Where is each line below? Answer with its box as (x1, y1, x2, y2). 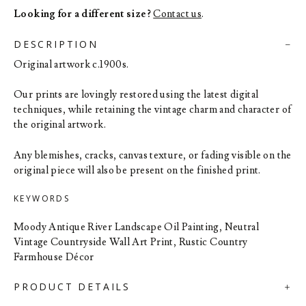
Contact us (153, 8, 201, 20)
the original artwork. (14, 118, 106, 131)
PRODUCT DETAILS (14, 280, 130, 293)
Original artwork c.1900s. (14, 57, 129, 71)
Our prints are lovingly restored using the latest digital (14, 88, 259, 101)
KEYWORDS (14, 193, 70, 204)
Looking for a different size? (14, 8, 154, 20)
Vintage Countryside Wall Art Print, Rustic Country (14, 235, 248, 249)
